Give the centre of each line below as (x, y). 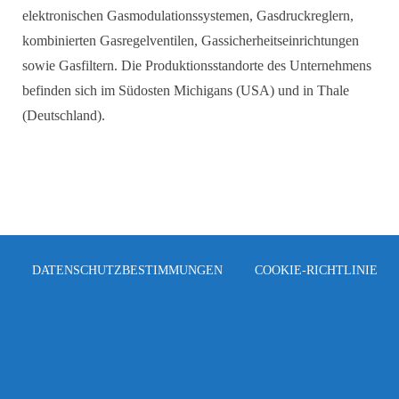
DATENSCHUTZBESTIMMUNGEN (127, 270)
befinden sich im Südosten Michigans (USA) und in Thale (186, 90)
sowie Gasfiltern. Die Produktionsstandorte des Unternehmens (197, 65)
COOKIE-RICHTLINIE (316, 270)
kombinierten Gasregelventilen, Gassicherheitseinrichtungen (191, 41)
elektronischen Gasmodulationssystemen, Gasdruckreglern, (188, 16)
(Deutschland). (64, 115)
